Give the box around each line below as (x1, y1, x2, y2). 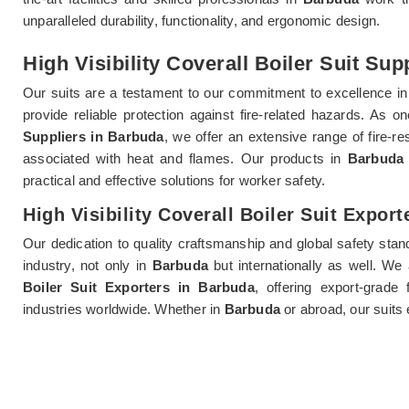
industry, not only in (23, 257, 152, 273)
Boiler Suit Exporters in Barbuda (23, 278, 255, 295)
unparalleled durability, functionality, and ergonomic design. (23, 12, 381, 28)
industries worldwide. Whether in (23, 300, 225, 317)
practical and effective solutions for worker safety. (23, 172, 326, 188)
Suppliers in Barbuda (23, 128, 164, 144)
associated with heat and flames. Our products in (23, 150, 348, 166)
